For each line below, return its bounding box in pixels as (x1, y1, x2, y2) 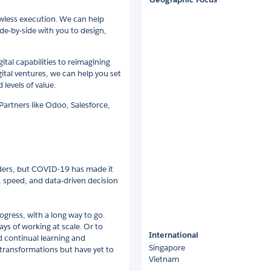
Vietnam (149, 253, 179, 264)
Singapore (149, 242, 185, 253)
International (149, 229, 198, 240)
